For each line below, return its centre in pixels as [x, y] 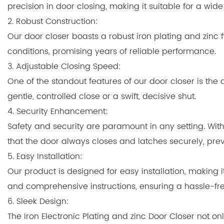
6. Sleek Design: [38, 201]
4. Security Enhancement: [58, 111]
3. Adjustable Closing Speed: [64, 66]
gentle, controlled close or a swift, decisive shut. [102, 96]
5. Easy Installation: [45, 156]
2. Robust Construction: [53, 21]
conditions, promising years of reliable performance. [112, 51]
